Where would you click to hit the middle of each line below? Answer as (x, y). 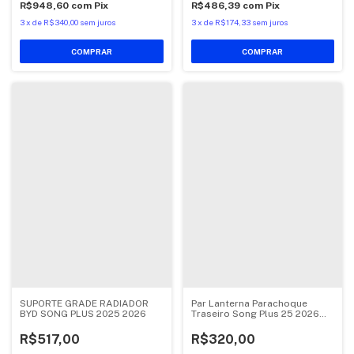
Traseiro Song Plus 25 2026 (255, 314)
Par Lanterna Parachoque (249, 304)
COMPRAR (263, 52)
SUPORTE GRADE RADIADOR (84, 304)
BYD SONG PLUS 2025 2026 (83, 314)
